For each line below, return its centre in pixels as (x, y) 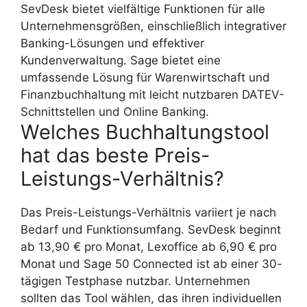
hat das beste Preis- (115, 156)
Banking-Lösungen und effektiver (112, 44)
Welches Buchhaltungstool (145, 132)
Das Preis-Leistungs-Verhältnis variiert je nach (148, 213)
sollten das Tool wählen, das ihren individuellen (151, 298)
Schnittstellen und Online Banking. (115, 112)
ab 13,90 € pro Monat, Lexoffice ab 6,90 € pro (149, 247)
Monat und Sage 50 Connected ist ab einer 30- (151, 264)
